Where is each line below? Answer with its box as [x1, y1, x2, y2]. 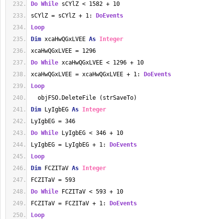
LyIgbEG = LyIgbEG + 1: [31, 141, 109, 148]
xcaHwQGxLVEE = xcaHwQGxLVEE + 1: [31, 71, 144, 78]
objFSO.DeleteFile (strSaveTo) [31, 94, 137, 101]
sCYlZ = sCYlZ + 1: [31, 12, 96, 19]
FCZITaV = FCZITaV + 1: [31, 200, 109, 207]
